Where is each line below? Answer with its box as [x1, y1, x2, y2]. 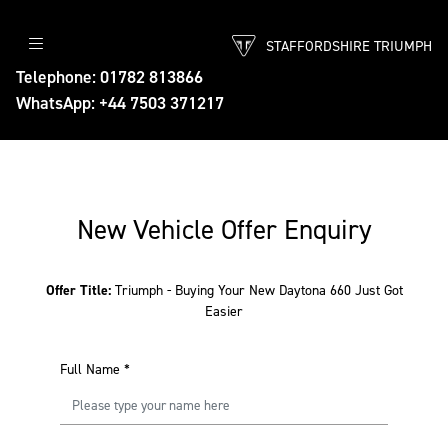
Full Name [60, 360, 120, 379]
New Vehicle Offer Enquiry [76, 212, 372, 248]
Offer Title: [45, 281, 115, 300]
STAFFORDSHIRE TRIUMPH [266, 36, 432, 56]
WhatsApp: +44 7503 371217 [16, 91, 224, 115]
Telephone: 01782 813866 [16, 65, 203, 89]
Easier [205, 302, 243, 321]
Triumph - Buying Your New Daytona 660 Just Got [114, 281, 403, 300]
